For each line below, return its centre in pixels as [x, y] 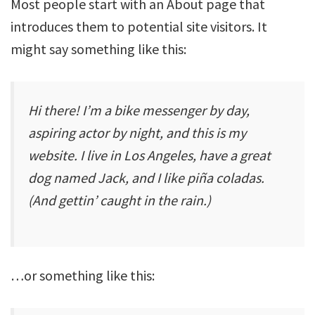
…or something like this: [83, 275]
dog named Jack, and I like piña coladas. [146, 178]
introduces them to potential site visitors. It [139, 26]
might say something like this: [98, 49]
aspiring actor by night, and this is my [137, 133]
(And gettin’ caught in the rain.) [120, 200]
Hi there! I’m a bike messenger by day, [139, 110]
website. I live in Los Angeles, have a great [149, 155]
